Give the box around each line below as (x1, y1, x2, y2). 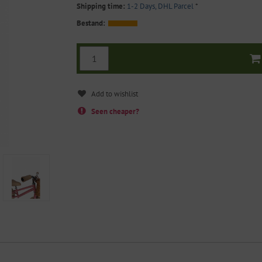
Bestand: (77, 18, 106, 28)
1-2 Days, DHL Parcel (127, 1, 194, 11)
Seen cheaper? (91, 106, 140, 116)
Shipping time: (77, 1, 126, 11)
